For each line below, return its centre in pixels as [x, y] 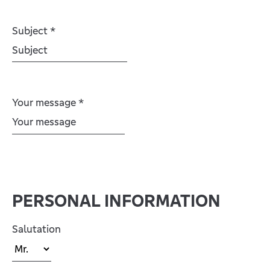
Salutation [36, 229]
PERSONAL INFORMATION [116, 200]
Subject [31, 30]
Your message [45, 102]
